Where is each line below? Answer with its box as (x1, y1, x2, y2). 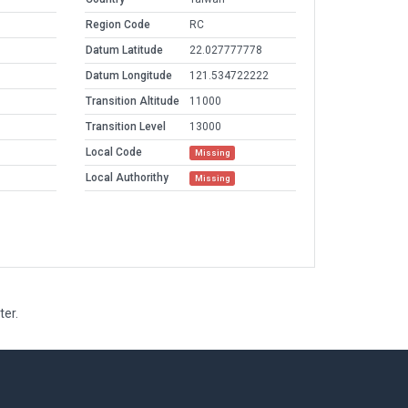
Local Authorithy (86, 171, 168, 185)
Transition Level (86, 120, 166, 134)
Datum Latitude (86, 44, 163, 57)
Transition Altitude (86, 95, 179, 108)
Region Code (86, 18, 150, 32)
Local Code (86, 146, 142, 159)
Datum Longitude (86, 69, 172, 83)
